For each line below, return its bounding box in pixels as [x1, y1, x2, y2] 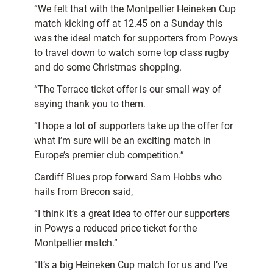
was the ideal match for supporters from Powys [34, 32, 238, 44]
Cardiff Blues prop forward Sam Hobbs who [34, 171, 222, 183]
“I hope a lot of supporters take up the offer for [34, 120, 233, 132]
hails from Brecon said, [34, 186, 133, 198]
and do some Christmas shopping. [34, 62, 182, 74]
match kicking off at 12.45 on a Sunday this [34, 18, 222, 30]
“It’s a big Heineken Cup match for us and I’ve [34, 259, 227, 271]
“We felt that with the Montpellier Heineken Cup [34, 3, 236, 15]
